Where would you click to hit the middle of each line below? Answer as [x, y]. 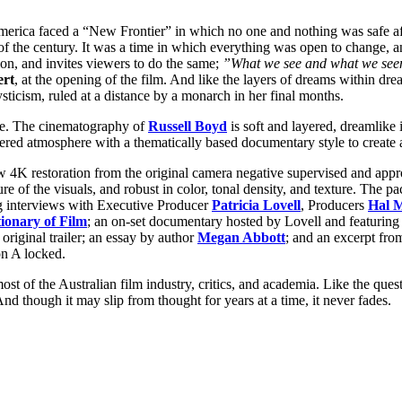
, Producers [334, 205]
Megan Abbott [241, 237]
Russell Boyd [188, 126]
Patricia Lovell [256, 205]
